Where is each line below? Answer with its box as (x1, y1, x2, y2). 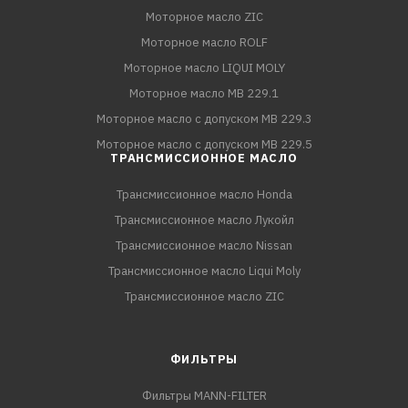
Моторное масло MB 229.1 (129, 86, 279, 101)
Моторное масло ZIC (145, 9, 263, 25)
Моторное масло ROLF (140, 35, 268, 50)
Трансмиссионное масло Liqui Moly (107, 263, 301, 279)
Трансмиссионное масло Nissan (116, 238, 292, 253)
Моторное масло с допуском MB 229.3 (96, 111, 312, 127)
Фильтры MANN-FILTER (141, 388, 267, 403)
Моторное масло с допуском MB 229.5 (96, 137, 312, 152)
